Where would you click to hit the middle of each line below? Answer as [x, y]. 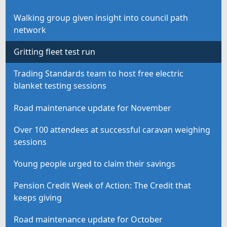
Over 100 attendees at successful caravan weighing [112, 129]
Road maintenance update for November [93, 108]
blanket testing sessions [60, 86]
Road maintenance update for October [88, 220]
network [30, 30]
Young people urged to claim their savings [95, 164]
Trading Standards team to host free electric [99, 74]
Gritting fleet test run [55, 52]
